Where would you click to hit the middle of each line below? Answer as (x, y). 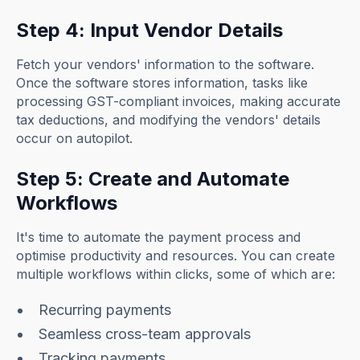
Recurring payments (105, 309)
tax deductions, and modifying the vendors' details (169, 119)
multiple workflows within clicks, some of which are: (176, 274)
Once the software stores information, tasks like (162, 82)
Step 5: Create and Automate (153, 178)
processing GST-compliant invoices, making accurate (179, 101)
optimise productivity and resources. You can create (176, 255)
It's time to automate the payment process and (159, 237)
